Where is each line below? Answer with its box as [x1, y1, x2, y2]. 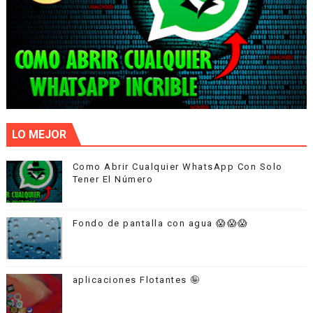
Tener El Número [72, 173, 154, 184]
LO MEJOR [11, 127, 66, 141]
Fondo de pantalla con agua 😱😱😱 [72, 217, 249, 228]
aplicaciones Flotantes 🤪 [72, 274, 201, 285]
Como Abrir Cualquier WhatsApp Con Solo [72, 161, 283, 172]
